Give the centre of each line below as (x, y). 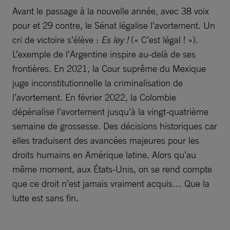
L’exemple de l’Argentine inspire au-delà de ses (104, 54)
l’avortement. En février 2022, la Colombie (94, 97)
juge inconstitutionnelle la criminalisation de (98, 83)
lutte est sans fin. (45, 198)
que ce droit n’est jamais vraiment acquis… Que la (111, 183)
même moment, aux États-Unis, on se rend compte (112, 169)
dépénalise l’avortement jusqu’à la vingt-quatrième (110, 111)
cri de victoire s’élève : (57, 40)
